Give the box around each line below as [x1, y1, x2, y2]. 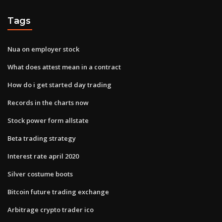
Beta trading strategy [7, 133, 76, 143]
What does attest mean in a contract [7, 62, 121, 71]
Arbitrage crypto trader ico [7, 205, 94, 214]
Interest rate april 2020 [7, 151, 79, 161]
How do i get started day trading [7, 80, 111, 89]
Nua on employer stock [7, 44, 79, 54]
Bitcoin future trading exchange [7, 187, 109, 196]
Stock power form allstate [7, 115, 89, 125]
